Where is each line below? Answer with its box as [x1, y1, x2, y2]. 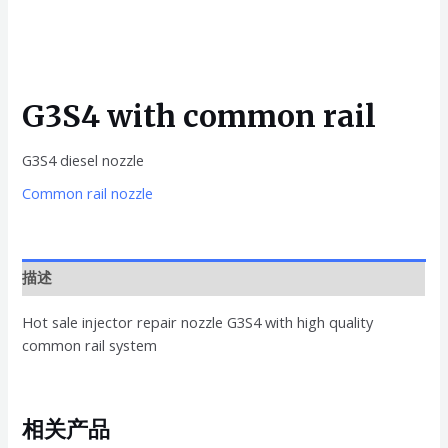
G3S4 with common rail [22, 96, 377, 135]
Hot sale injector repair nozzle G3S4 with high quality [22, 311, 374, 332]
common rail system [22, 334, 158, 355]
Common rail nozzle [22, 183, 154, 204]
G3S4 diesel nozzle [22, 149, 145, 170]
